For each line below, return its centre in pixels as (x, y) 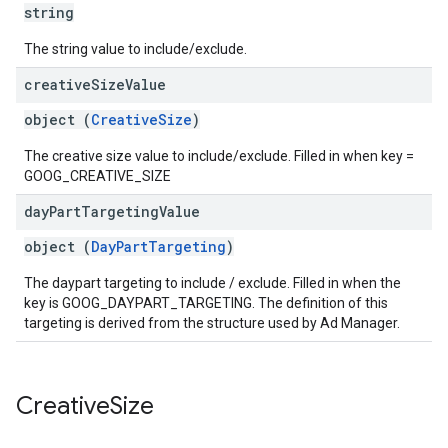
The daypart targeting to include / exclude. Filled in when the (212, 283)
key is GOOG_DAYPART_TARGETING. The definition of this (206, 303)
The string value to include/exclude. (135, 49)
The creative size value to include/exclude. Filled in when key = (219, 156)
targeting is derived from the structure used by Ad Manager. (212, 323)
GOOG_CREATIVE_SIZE (97, 176)
